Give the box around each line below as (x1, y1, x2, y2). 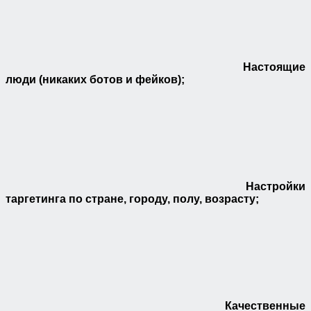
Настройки (214, 180, 305, 193)
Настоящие (214, 61, 305, 74)
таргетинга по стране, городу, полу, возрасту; (6, 193, 259, 205)
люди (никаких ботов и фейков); (6, 74, 185, 86)
